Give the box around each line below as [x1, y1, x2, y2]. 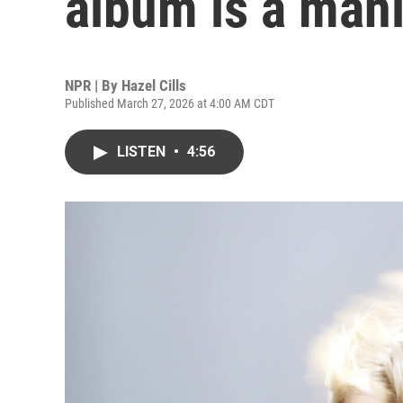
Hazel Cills [121, 76, 186, 94]
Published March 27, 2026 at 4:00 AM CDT [65, 96, 274, 111]
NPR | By [65, 76, 121, 94]
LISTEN [117, 143, 169, 160]
